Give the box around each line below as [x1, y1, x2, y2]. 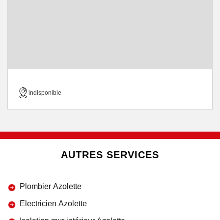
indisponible [28, 89, 61, 96]
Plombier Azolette [20, 182, 82, 191]
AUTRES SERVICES [61, 149, 159, 160]
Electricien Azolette [20, 199, 87, 208]
